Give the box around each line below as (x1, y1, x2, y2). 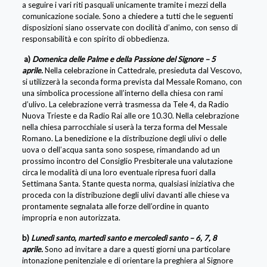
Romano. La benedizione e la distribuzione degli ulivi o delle (21, 133, 226, 143)
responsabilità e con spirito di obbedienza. (21, 33, 169, 44)
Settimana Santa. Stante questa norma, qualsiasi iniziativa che (21, 178, 234, 188)
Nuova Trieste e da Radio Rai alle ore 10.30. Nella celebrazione (21, 110, 239, 120)
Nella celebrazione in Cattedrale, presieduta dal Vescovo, (44, 65, 242, 75)
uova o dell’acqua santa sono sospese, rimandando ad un (21, 144, 220, 154)
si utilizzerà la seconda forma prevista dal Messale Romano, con (21, 76, 242, 86)
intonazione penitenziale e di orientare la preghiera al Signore (21, 255, 233, 265)
